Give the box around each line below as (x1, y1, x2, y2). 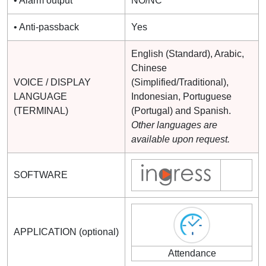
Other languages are (131, 119, 217, 130)
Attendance (167, 248, 216, 258)
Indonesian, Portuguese (131, 91, 232, 102)
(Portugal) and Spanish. (131, 105, 231, 116)
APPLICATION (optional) (14, 226, 119, 237)
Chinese (131, 62, 167, 73)
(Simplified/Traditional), (131, 77, 229, 87)
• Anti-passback (14, 21, 79, 32)
